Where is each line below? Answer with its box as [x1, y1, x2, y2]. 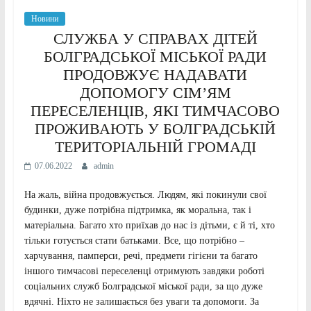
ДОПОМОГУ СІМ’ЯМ [79, 83, 231, 101]
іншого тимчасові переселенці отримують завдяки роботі [24, 265, 264, 276]
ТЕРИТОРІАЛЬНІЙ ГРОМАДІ [54, 137, 256, 155]
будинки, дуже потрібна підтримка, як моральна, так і [24, 204, 251, 215]
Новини [31, 13, 58, 24]
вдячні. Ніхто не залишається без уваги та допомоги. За [24, 296, 259, 307]
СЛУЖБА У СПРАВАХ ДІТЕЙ [53, 29, 258, 47]
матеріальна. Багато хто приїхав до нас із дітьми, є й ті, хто [24, 219, 275, 230]
